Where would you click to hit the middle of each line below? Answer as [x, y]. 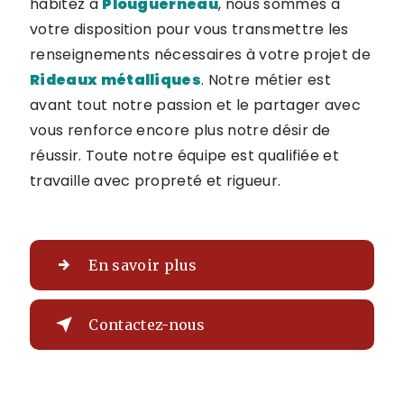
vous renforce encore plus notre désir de [180, 130]
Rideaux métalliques [116, 80]
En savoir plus [143, 265]
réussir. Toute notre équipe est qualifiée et [185, 156]
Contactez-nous [147, 325]
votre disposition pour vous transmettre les [189, 29]
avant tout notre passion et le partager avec [196, 105]
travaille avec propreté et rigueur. [156, 181]
